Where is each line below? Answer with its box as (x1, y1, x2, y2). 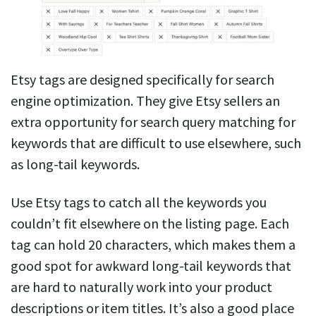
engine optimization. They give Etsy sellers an (11, 92, 280, 110)
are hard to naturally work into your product (11, 278, 272, 296)
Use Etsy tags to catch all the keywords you (11, 193, 267, 212)
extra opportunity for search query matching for (11, 113, 296, 131)
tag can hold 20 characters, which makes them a (11, 236, 296, 254)
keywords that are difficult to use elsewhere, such (11, 134, 301, 152)
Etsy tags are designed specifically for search (11, 71, 274, 89)
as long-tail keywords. (11, 155, 142, 174)
